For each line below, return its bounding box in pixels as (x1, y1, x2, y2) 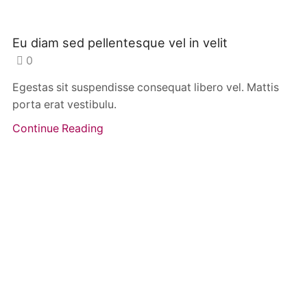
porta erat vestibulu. (12, 98, 116, 112)
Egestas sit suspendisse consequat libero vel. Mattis (12, 81, 279, 95)
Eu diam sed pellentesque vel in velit (12, 34, 228, 50)
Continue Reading (12, 122, 103, 136)
